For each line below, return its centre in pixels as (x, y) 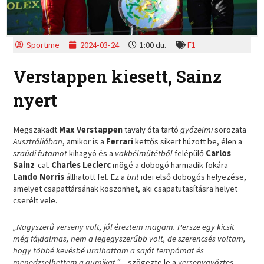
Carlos (219, 153)
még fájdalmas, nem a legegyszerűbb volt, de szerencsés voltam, (130, 239)
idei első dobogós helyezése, (194, 176)
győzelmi (198, 129)
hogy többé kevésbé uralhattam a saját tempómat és (109, 251)
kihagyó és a (92, 153)
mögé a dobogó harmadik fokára (171, 165)
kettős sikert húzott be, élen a (189, 141)
